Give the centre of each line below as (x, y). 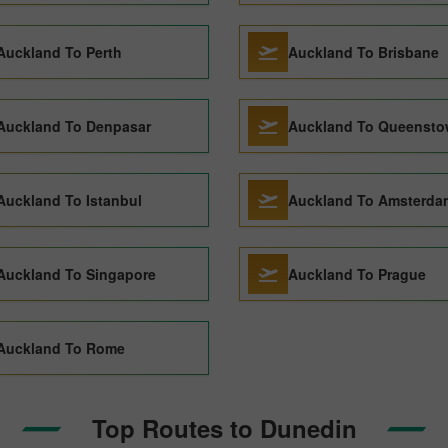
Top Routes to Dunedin (224, 428)
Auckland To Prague (357, 274)
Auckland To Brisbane (363, 52)
